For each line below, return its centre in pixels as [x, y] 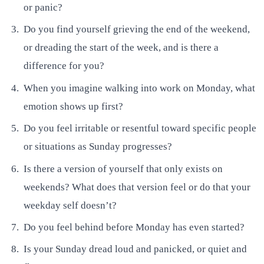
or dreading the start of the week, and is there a [121, 48]
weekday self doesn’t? [70, 205]
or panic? [43, 8]
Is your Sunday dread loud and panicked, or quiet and [135, 249]
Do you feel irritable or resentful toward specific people [140, 128]
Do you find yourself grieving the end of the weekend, [137, 29]
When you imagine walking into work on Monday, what [139, 88]
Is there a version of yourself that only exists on [123, 169]
